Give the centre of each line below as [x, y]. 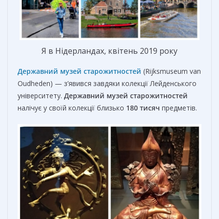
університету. [41, 96]
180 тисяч [144, 108]
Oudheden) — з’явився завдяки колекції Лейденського [107, 84]
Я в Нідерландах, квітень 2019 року [109, 51]
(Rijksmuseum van [172, 71]
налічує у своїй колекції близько [72, 108]
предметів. [179, 108]
